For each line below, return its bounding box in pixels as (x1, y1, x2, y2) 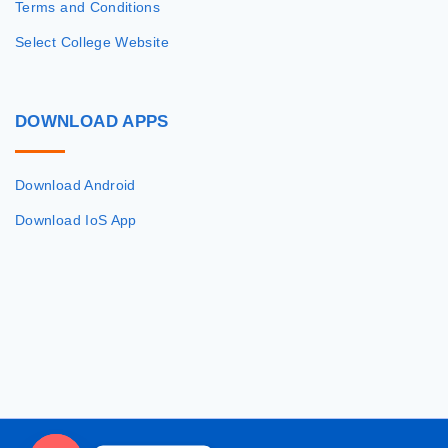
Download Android (15, 177, 136, 194)
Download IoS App (15, 212, 137, 229)
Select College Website (15, 34, 169, 51)
